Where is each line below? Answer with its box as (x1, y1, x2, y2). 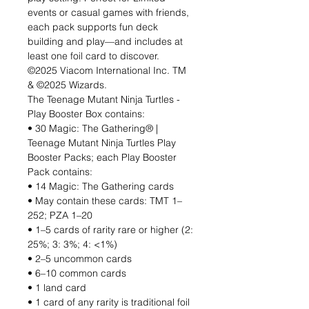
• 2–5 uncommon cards (28, 252, 132, 265)
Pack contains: (28, 166, 92, 178)
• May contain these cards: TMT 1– (28, 195, 182, 207)
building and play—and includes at (28, 35, 183, 48)
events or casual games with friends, (28, 6, 189, 19)
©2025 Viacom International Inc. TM (28, 64, 186, 77)
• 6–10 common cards (28, 267, 126, 279)
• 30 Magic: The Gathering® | (28, 122, 158, 134)
